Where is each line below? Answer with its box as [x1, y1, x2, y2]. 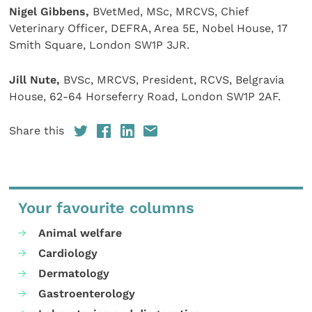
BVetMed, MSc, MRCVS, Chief [89, 4, 249, 18]
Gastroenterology [38, 287, 136, 301]
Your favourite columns [18, 198, 195, 217]
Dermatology [38, 267, 110, 281]
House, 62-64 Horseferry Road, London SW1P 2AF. [9, 90, 281, 104]
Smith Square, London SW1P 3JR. [9, 38, 190, 52]
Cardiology [38, 247, 98, 260]
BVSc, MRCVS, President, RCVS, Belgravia [60, 73, 285, 87]
